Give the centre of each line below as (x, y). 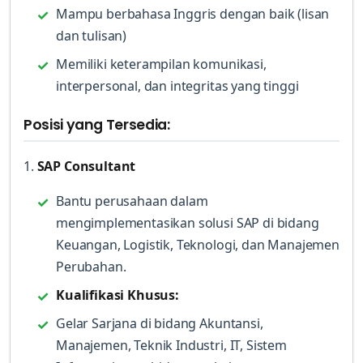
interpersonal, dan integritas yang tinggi (177, 86)
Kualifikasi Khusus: (117, 295)
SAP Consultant (86, 166)
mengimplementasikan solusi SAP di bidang (188, 223)
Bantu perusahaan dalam (132, 201)
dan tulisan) (92, 36)
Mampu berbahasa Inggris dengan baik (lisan (193, 14)
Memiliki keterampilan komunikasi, (161, 64)
